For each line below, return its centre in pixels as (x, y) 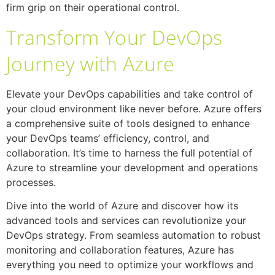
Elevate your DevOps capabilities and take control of (130, 94)
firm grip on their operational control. (93, 8)
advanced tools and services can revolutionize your (126, 220)
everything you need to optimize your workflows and (130, 265)
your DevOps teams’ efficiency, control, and (108, 138)
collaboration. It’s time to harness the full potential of (129, 153)
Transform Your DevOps (114, 37)
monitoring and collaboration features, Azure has (120, 250)
